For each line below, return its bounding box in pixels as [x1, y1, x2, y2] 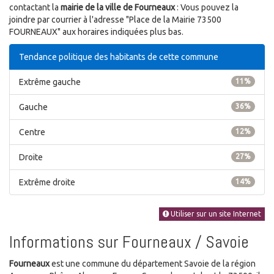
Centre [19, 127, 45, 137]
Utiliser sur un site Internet [169, 210, 261, 218]
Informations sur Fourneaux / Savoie [9, 231, 249, 253]
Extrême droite [19, 177, 75, 187]
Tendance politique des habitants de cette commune [19, 51, 218, 62]
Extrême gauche [19, 76, 81, 87]
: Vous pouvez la [175, 2, 239, 12]
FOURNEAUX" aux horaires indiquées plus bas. [9, 26, 183, 37]
